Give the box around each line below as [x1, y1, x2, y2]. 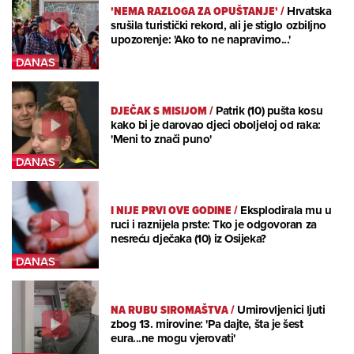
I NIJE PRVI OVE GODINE [111, 201, 232, 220]
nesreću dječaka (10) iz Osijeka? [111, 230, 266, 248]
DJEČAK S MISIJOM [111, 102, 207, 120]
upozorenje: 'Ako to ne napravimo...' [111, 31, 291, 49]
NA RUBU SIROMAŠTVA [111, 301, 228, 319]
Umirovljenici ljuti [237, 301, 326, 319]
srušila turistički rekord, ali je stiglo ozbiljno [111, 17, 326, 35]
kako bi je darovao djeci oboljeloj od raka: [111, 116, 321, 134]
